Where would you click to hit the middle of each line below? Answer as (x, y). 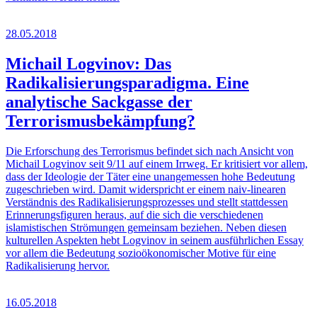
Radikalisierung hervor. (58, 266)
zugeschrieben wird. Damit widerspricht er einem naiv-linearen (146, 190)
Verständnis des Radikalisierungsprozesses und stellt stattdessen (147, 202)
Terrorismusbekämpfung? (100, 121)
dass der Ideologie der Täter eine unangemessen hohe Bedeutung (150, 177)
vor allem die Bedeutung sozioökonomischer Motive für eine (141, 253)
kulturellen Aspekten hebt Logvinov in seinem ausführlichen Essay (155, 241)
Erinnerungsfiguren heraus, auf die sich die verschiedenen (134, 215)
